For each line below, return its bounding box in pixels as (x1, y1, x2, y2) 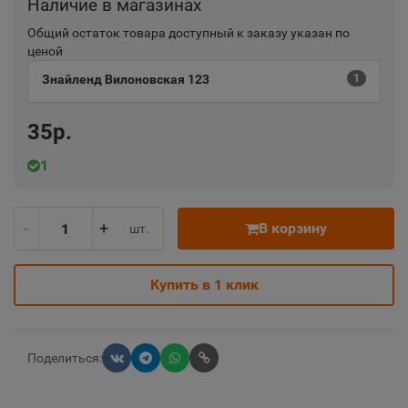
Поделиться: (27, 351, 102, 365)
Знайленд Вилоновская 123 (42, 72, 209, 87)
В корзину (259, 219, 327, 237)
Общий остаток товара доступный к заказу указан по (27, 25, 350, 40)
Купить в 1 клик (149, 276, 259, 293)
